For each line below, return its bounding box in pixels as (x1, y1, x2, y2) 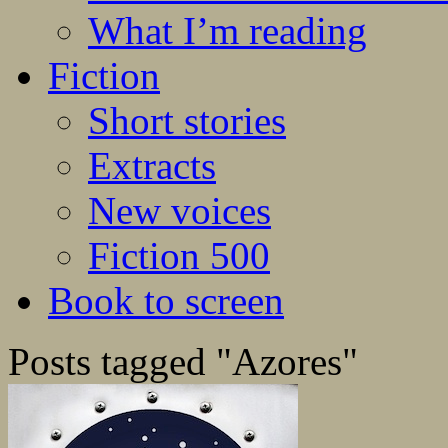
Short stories (88, 99, 286, 143)
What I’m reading (88, 9, 367, 53)
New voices (88, 189, 271, 233)
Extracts (88, 144, 216, 188)
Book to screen (48, 279, 284, 323)
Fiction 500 (88, 234, 270, 278)
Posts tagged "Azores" (8, 340, 358, 384)
